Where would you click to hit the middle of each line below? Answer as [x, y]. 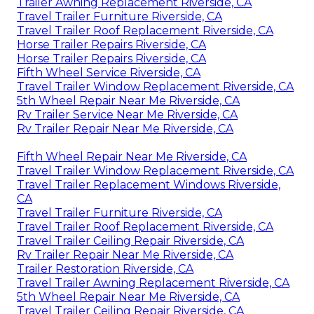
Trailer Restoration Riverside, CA [105, 268]
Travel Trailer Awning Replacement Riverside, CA [153, 282]
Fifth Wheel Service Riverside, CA [109, 72]
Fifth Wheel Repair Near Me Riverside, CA [132, 156]
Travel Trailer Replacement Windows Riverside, [149, 184]
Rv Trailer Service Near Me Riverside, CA [127, 114]
